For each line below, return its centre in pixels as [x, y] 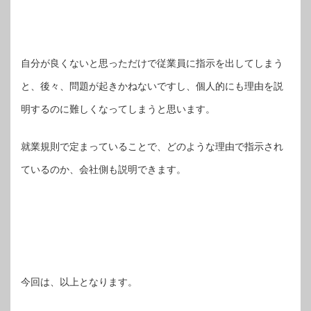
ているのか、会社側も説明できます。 [103, 169]
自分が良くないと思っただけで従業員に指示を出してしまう [152, 63]
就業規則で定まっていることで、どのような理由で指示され [152, 146]
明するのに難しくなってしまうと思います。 [118, 109]
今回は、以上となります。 [79, 282]
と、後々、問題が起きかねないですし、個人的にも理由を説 [152, 86]
